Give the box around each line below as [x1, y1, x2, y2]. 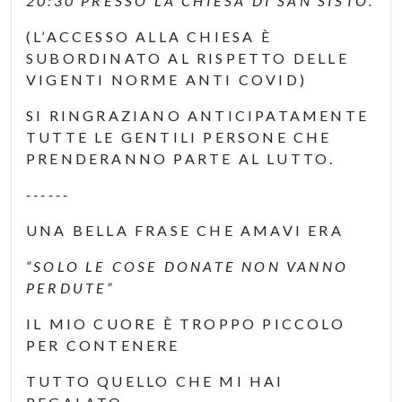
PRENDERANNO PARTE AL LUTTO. [26, 150, 336, 167]
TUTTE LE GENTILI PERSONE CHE [26, 128, 332, 145]
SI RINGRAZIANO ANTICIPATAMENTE [26, 107, 370, 124]
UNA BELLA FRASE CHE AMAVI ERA [26, 222, 344, 239]
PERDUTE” [26, 279, 115, 296]
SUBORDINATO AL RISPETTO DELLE [26, 49, 349, 66]
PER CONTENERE [26, 336, 180, 354]
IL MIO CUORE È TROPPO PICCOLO [26, 315, 345, 332]
